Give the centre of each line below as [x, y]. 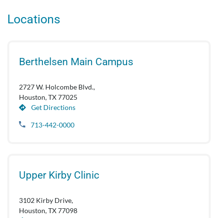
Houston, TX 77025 [48, 97]
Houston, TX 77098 [48, 210]
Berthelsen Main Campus [76, 62]
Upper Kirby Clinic [59, 175]
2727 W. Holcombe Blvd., [57, 87]
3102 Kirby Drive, [46, 200]
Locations [34, 19]
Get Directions [53, 107]
